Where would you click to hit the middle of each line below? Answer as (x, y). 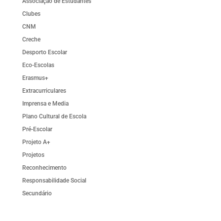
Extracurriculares (44, 91)
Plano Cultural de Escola (54, 116)
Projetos (33, 155)
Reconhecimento (44, 168)
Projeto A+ (36, 142)
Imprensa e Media (45, 104)
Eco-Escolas (38, 65)
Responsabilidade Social (54, 181)
